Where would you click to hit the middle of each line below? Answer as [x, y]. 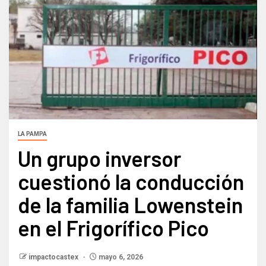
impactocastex [54, 257]
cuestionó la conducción [131, 182]
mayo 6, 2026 [120, 257]
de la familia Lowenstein [130, 205]
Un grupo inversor [99, 159]
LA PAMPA [32, 134]
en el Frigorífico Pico [113, 228]
